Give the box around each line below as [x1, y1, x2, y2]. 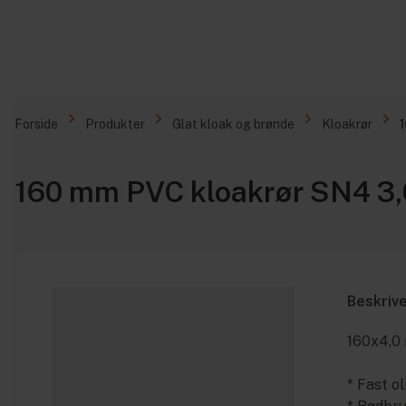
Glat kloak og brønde [172, 117, 295, 131]
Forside [14, 117, 58, 131]
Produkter [85, 117, 145, 131]
